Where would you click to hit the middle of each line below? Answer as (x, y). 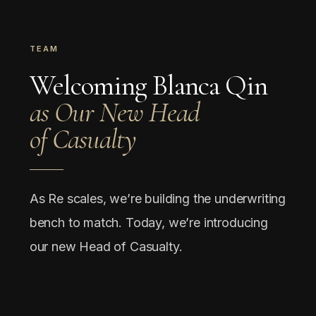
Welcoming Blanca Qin (148, 85)
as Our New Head (114, 112)
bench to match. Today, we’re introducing (148, 223)
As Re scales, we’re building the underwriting (158, 199)
